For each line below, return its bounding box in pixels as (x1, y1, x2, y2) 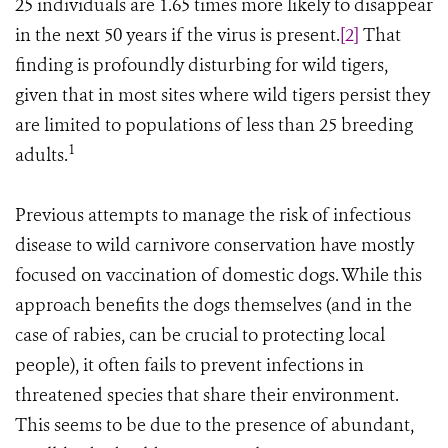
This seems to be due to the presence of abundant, (15, 413, 414, 437)
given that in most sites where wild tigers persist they (15, 83, 430, 107)
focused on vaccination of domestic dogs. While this (15, 263, 422, 287)
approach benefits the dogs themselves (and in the (15, 293, 412, 317)
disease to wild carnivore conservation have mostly (15, 233, 414, 257)
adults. (15, 143, 68, 167)
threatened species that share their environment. (15, 383, 399, 407)
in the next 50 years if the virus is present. (15, 23, 340, 47)
